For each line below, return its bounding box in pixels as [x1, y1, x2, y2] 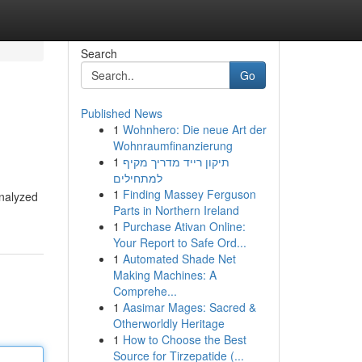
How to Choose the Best [122, 331, 246, 347]
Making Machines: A [112, 267, 217, 283]
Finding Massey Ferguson [122, 186, 256, 202]
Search [80, 45, 117, 61]
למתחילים [112, 170, 162, 186]
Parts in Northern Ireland [112, 202, 239, 218]
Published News [80, 105, 162, 121]
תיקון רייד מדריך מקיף [122, 154, 229, 170]
